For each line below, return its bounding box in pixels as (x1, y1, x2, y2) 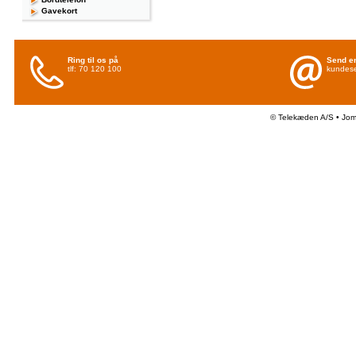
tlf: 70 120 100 (68, 64, 122, 73)
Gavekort (41, 6, 77, 15)
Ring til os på (68, 56, 118, 64)
